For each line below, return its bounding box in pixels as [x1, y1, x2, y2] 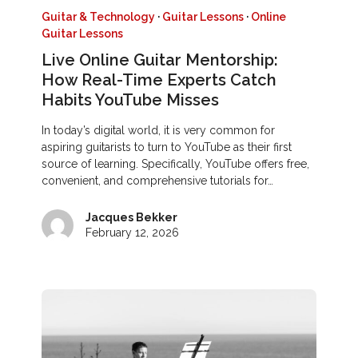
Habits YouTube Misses [42, 89, 220, 109]
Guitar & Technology [42, 10, 156, 23]
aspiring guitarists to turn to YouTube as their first [42, 140, 292, 153]
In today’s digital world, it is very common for [42, 123, 276, 137]
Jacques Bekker [86, 210, 178, 224]
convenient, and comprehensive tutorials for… [42, 173, 274, 187]
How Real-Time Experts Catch [42, 70, 277, 89]
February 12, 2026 [86, 225, 180, 239]
